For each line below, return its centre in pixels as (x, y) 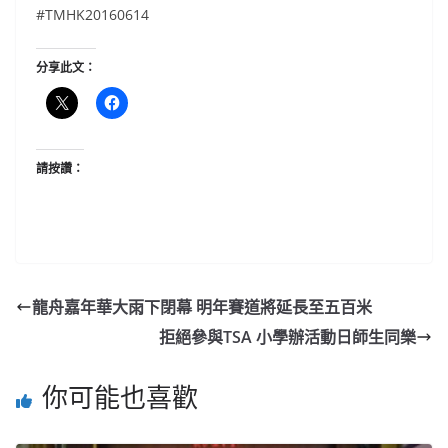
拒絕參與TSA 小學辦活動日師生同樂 (287, 337)
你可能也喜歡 (120, 397)
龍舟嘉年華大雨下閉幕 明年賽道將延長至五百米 (202, 307)
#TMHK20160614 (92, 15)
